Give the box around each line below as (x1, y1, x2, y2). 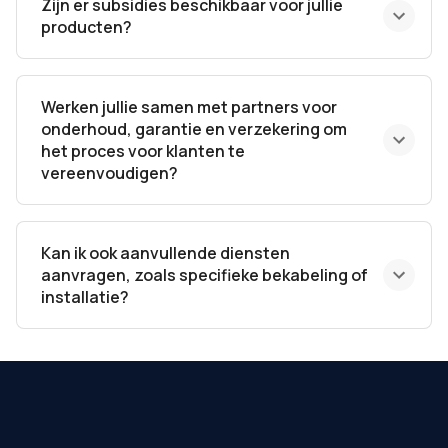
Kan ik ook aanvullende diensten (41, 242, 290, 265)
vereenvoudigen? (41, 162, 178, 185)
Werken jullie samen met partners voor (41, 96, 337, 119)
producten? (41, 16, 132, 39)
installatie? (41, 286, 129, 309)
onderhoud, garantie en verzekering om (41, 118, 347, 141)
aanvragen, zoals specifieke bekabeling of (41, 264, 368, 287)
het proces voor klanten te (41, 140, 245, 163)
